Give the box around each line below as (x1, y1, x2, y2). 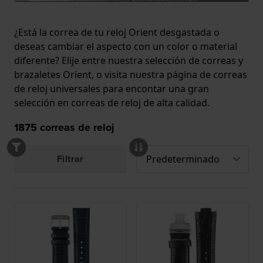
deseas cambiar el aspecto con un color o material (14, 40, 237, 53)
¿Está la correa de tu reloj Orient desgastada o (14, 26, 220, 39)
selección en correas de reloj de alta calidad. (14, 96, 210, 110)
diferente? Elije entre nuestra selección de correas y (14, 54, 243, 68)
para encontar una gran (100, 82, 209, 96)
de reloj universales (14, 82, 100, 96)
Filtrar (57, 152, 84, 166)
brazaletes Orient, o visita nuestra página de (14, 68, 213, 82)
